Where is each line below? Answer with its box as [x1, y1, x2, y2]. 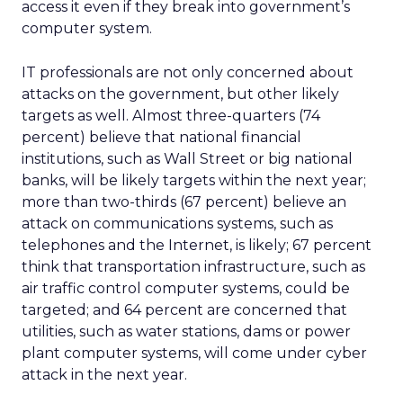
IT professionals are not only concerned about [22, 64, 354, 81]
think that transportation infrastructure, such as [22, 258, 365, 275]
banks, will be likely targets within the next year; [22, 172, 366, 189]
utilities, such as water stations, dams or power [22, 323, 351, 340]
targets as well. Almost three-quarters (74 [22, 107, 320, 124]
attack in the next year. [22, 366, 187, 383]
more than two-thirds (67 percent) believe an [22, 193, 346, 210]
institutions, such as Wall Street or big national [22, 150, 353, 167]
